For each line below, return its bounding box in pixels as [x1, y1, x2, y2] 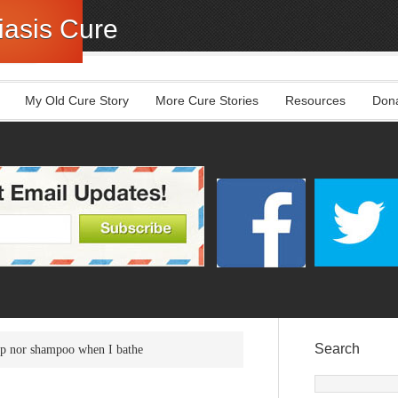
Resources [285, 93, 346, 107]
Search [314, 341, 360, 356]
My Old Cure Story [25, 93, 129, 107]
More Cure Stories [155, 93, 259, 107]
